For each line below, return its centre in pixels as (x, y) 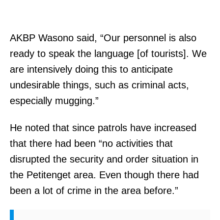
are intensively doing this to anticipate (91, 69)
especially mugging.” (54, 100)
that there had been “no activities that (91, 143)
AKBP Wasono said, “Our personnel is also (103, 38)
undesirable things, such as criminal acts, (99, 85)
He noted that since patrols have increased (103, 127)
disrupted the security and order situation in (104, 159)
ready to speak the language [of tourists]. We (108, 53)
